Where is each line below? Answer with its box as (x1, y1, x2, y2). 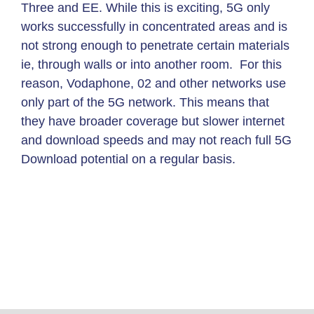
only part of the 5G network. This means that (21, 95, 269, 109)
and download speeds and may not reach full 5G (21, 132, 292, 147)
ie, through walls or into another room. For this (21, 57, 282, 71)
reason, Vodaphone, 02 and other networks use (21, 76, 286, 90)
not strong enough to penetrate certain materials (21, 38, 289, 53)
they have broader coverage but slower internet (21, 114, 285, 128)
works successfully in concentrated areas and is (21, 19, 287, 34)
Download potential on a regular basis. (21, 151, 235, 166)
